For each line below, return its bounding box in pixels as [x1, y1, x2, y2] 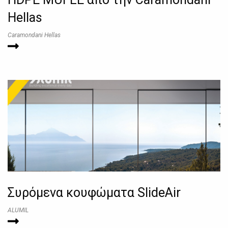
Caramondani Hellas [8, 32, 61, 39]
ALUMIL [8, 207, 28, 214]
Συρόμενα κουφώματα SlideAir [8, 185, 181, 201]
